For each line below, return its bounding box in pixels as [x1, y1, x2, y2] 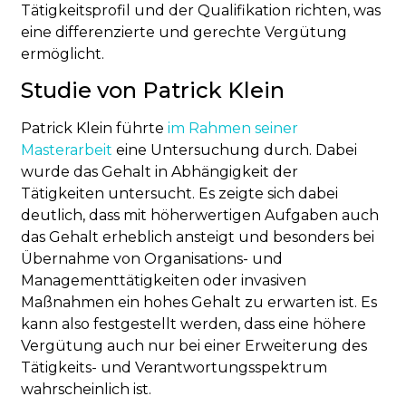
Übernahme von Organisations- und [21, 250, 284, 268]
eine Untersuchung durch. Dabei [112, 141, 358, 159]
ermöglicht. [21, 44, 105, 63]
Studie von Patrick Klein [21, 77, 285, 104]
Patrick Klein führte [21, 120, 165, 138]
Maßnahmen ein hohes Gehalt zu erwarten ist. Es [21, 294, 378, 312]
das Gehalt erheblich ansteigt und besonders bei [21, 228, 375, 246]
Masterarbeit [21, 141, 113, 159]
